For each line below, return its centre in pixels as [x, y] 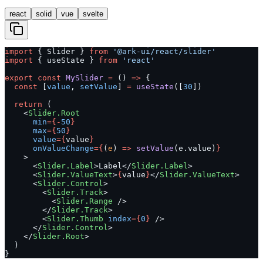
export [19, 78]
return [23, 104]
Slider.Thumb [75, 219]
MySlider [82, 78]
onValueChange [49, 149]
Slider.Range [85, 201]
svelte [93, 14]
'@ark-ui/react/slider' [162, 52]
